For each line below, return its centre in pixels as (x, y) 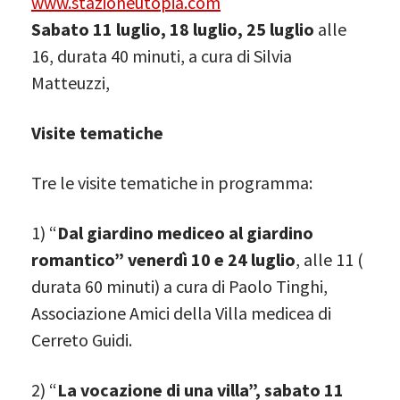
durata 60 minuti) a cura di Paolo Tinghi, (179, 286)
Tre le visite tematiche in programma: (172, 182)
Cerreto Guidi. (82, 339)
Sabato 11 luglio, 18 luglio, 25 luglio (175, 29)
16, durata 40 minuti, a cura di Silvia (162, 55)
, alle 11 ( (329, 259)
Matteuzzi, (71, 82)
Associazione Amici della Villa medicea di (181, 312)
